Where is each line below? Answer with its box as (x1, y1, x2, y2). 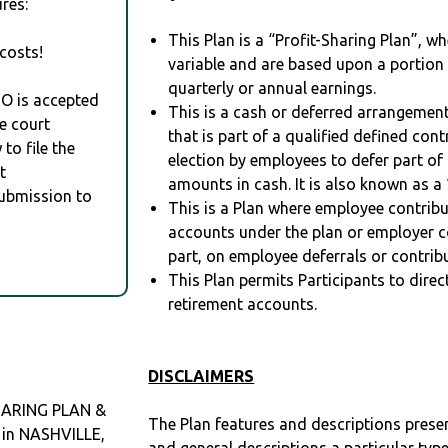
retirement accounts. (168, 295, 318, 314)
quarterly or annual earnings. (168, 79, 377, 98)
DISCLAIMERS (148, 367, 255, 386)
